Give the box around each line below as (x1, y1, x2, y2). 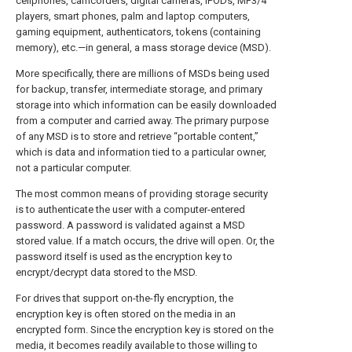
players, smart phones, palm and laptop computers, (16, 10, 250, 22)
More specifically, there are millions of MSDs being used (16, 68, 269, 79)
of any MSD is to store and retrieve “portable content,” (16, 130, 258, 142)
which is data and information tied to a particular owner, (16, 146, 266, 158)
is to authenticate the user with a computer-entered (16, 203, 245, 215)
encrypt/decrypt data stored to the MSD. (16, 266, 197, 278)
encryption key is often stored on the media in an (16, 308, 236, 320)
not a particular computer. (16, 162, 131, 174)
